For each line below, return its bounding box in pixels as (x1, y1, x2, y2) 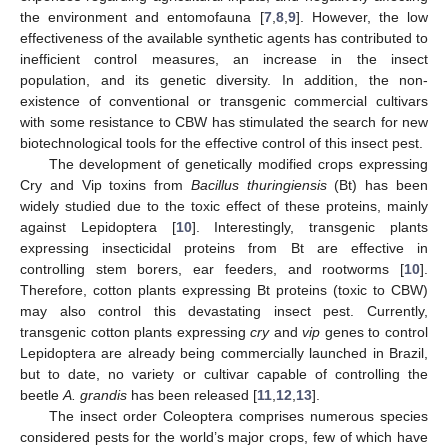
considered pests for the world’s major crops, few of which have (20, 429, 428, 446)
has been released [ (127, 387, 257, 404)
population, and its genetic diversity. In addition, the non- (20, 72, 428, 89)
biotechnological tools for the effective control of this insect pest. (20, 135, 423, 152)
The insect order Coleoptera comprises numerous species (48, 408, 428, 425)
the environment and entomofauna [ (20, 9, 264, 26)
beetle (20, 387, 63, 404)
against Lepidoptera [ (20, 219, 176, 236)
